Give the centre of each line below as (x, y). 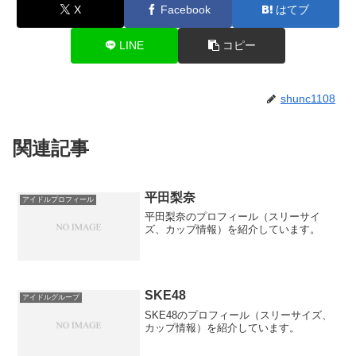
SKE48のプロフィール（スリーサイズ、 (239, 315)
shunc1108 (308, 98)
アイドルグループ (51, 298)
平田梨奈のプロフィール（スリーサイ (233, 216)
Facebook (185, 9)
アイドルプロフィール (58, 199)
